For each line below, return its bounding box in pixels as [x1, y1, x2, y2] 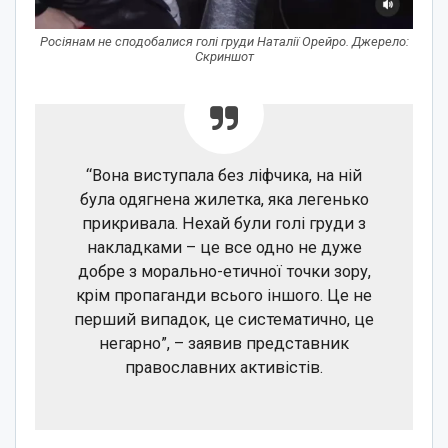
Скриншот [194, 49, 254, 65]
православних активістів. [125, 358, 323, 378]
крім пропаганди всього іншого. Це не [76, 286, 372, 306]
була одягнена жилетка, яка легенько [79, 190, 369, 210]
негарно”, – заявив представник [99, 334, 349, 354]
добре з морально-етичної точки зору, [77, 262, 371, 282]
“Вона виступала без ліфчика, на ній [86, 166, 362, 186]
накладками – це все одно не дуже [86, 238, 362, 258]
